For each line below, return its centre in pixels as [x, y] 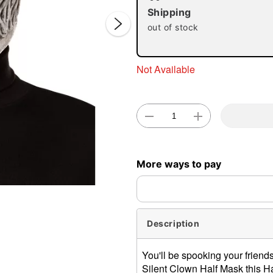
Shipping [169, 12]
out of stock [173, 27]
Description [173, 224]
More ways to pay [179, 164]
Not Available [166, 69]
